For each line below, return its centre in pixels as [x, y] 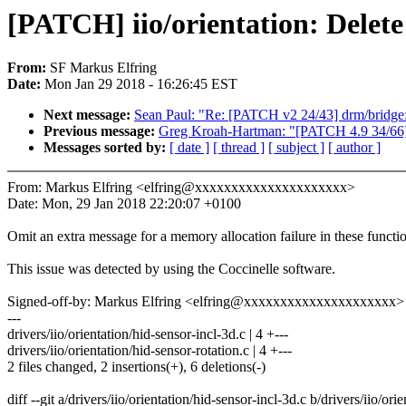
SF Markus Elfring [103, 68]
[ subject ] [296, 148]
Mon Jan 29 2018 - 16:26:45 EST [141, 84]
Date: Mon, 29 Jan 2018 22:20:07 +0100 [124, 204]
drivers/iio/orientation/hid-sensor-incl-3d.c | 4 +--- [148, 334]
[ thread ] [239, 148]
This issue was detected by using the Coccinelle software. [171, 269]
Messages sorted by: [106, 148]
